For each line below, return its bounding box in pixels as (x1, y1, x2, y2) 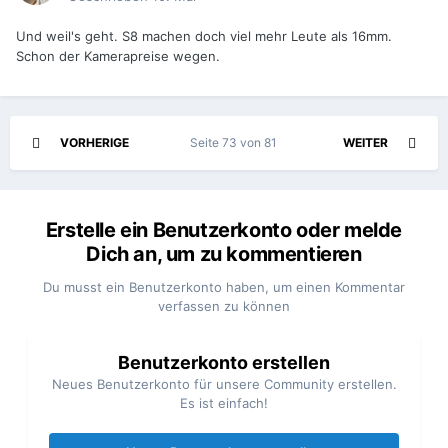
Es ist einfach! (180, 395, 268, 412)
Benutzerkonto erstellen (118, 352, 330, 374)
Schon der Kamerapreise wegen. (16, 48, 224, 65)
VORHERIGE (60, 135, 129, 151)
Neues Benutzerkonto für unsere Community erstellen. (51, 376, 397, 393)
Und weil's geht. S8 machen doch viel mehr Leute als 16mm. (16, 28, 392, 45)
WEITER (343, 135, 388, 151)
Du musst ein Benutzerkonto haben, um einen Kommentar (43, 279, 405, 296)
